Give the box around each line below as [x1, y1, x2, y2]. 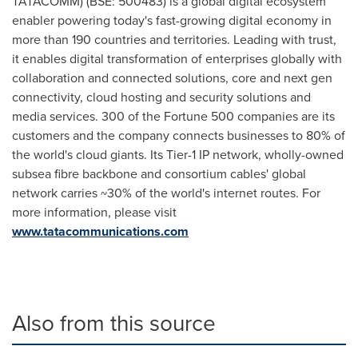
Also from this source [12, 307, 216, 340]
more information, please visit [12, 203, 177, 221]
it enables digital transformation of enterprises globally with [12, 50, 342, 68]
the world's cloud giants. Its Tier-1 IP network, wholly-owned [12, 145, 344, 164]
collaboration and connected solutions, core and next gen [12, 69, 332, 87]
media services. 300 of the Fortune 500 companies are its [12, 107, 335, 125]
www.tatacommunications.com [12, 222, 189, 241]
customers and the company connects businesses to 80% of [12, 126, 345, 145]
